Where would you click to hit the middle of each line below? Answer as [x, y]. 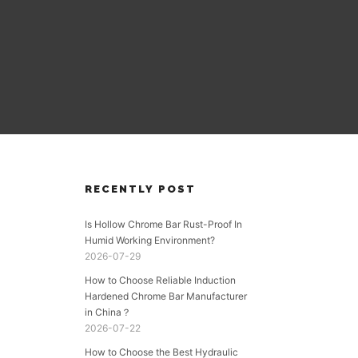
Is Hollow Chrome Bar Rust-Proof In [163, 224]
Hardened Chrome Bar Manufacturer [166, 296]
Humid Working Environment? [150, 240]
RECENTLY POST [140, 189]
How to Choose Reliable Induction [160, 280]
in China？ [108, 312]
